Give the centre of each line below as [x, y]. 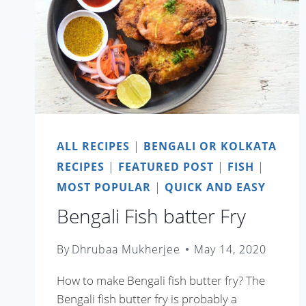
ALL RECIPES [93, 146]
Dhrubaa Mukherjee [126, 250]
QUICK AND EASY [215, 187]
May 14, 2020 [231, 250]
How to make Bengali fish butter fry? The [161, 281]
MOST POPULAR [104, 187]
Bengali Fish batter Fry [151, 215]
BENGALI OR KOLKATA [210, 146]
